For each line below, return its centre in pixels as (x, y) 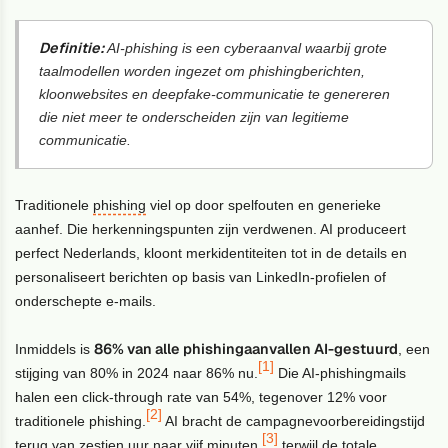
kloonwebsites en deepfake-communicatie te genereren (215, 93)
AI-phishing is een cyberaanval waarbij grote (246, 47)
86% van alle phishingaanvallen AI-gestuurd (246, 348)
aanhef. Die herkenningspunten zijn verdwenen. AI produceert (211, 228)
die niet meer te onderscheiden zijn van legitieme (194, 116)
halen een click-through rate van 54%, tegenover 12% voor (201, 396)
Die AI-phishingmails (340, 372)
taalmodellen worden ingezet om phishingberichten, (202, 70)
